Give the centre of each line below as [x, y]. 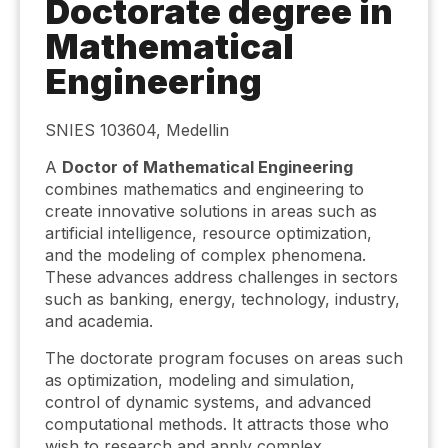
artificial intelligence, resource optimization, [208, 233]
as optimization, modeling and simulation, [200, 380]
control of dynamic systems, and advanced [208, 402]
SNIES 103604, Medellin [137, 130]
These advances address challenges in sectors [221, 277]
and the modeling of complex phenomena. [205, 255]
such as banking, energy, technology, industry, [222, 299]
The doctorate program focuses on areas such [224, 358]
